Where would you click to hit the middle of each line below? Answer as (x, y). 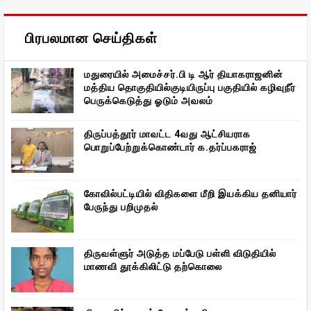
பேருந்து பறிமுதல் (121, 207)
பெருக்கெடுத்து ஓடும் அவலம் (149, 100)
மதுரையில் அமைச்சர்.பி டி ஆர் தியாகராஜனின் (184, 74)
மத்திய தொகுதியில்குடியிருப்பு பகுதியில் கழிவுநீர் (190, 87)
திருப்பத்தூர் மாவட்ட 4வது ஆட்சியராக (167, 134)
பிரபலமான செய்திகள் (91, 38)
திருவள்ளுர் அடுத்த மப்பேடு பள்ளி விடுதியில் (180, 253)
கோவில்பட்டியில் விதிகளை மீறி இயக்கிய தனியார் (191, 193)
